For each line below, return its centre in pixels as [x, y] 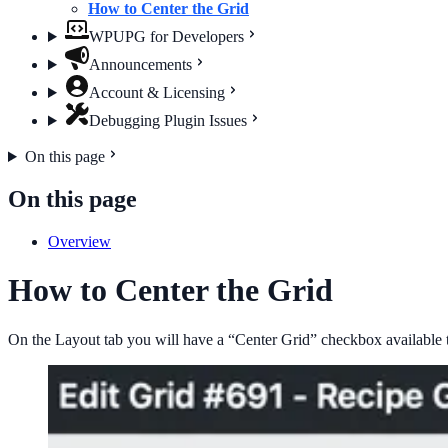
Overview [79, 241]
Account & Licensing [156, 92]
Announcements [140, 64]
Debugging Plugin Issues [167, 120]
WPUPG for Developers [166, 36]
